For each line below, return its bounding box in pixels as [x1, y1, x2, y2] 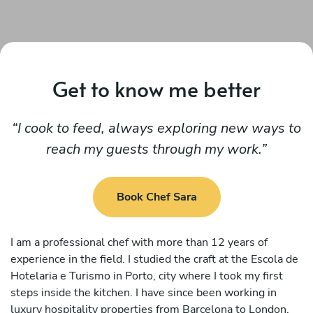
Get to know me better [52, 74, 261, 103]
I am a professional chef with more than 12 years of [10, 234, 268, 250]
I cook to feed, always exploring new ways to [17, 119, 301, 138]
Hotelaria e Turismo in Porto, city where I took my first [10, 268, 283, 284]
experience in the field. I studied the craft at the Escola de [10, 251, 298, 267]
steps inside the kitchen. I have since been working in [10, 284, 277, 300]
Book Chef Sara [116, 189, 197, 205]
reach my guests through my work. [46, 140, 261, 159]
